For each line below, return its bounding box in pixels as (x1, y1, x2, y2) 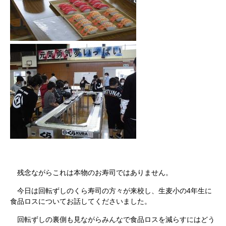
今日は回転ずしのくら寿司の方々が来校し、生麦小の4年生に (10, 187, 212, 195)
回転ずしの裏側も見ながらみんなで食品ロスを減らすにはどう (10, 215, 215, 223)
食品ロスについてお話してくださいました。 (10, 197, 151, 205)
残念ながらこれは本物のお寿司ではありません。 (10, 168, 173, 177)
